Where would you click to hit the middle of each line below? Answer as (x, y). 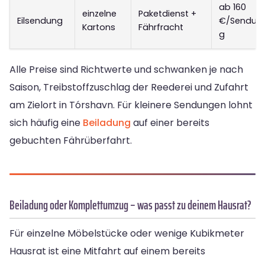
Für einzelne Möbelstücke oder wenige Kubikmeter (127, 234)
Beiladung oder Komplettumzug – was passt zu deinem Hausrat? (130, 205)
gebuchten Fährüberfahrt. (71, 141)
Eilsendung (40, 21)
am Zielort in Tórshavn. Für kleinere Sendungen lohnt (131, 105)
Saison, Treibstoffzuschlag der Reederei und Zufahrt (129, 88)
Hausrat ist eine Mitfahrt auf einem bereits (107, 251)
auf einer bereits (170, 123)
